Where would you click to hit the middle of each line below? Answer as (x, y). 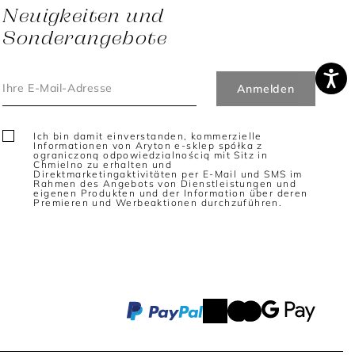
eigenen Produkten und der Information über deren (171, 193)
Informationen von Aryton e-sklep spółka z (148, 146)
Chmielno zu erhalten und (103, 165)
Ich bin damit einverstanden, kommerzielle (148, 136)
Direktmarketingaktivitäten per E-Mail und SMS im (168, 174)
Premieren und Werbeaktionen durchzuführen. (158, 203)
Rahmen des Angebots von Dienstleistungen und (165, 184)
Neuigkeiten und (84, 15)
